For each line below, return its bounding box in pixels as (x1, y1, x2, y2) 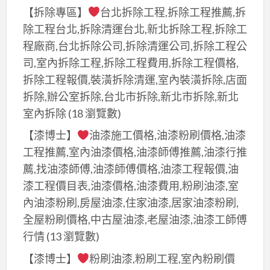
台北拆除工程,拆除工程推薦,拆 (100, 5, 246, 19)
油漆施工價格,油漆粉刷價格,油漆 (89, 128, 246, 142)
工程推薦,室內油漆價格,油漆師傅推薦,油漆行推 (22, 145, 247, 159)
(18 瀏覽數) (66, 106, 121, 120)
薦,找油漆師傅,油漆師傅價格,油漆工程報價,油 (22, 162, 239, 176)
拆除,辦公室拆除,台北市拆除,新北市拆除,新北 (22, 89, 239, 103)
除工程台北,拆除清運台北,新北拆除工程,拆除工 (22, 22, 247, 36)
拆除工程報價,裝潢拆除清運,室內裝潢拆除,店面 (22, 72, 247, 86)
